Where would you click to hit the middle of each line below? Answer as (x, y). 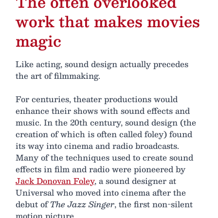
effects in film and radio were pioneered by (100, 169)
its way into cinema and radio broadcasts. (97, 145)
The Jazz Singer (82, 204)
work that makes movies (108, 21)
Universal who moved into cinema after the (101, 192)
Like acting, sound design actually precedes (102, 64)
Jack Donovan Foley (55, 181)
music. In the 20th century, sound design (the (106, 122)
